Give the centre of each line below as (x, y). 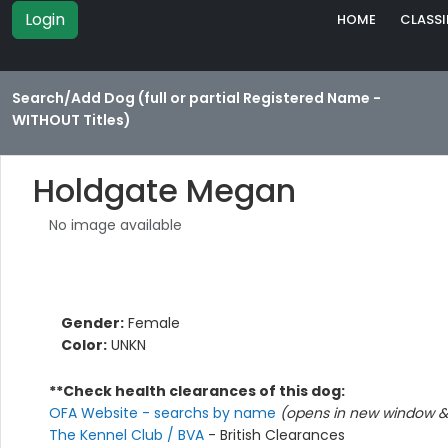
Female (152, 323)
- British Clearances (276, 435)
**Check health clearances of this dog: (197, 391)
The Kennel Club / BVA (128, 435)
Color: (84, 345)
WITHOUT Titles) (71, 120)
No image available (115, 225)
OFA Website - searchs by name (164, 413)
